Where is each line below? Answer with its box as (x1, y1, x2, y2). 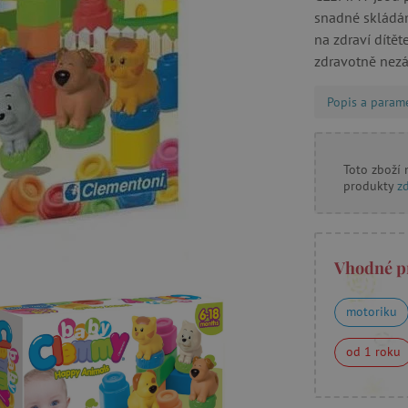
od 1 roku (346, 343, 401, 360)
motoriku (346, 303, 397, 320)
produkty (343, 178, 397, 194)
